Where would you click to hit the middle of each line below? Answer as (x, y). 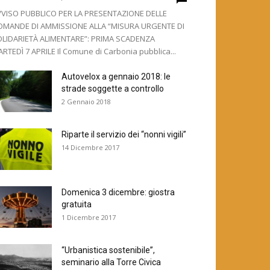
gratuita (77, 204)
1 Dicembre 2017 (89, 217)
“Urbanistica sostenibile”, (108, 250)
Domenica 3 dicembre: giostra (118, 192)
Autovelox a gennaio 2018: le (116, 77)
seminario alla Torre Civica (111, 262)
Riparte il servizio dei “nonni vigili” (124, 134)
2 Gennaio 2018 (86, 102)
